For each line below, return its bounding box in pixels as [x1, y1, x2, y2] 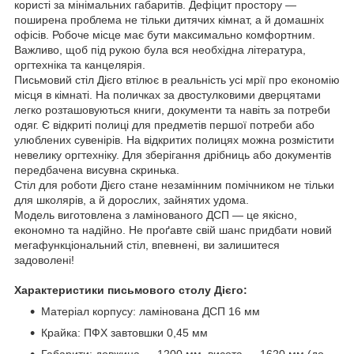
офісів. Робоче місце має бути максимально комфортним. [14, 28, 315, 41]
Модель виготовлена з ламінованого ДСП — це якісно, [14, 208, 297, 221]
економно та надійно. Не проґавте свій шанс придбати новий [14, 223, 332, 236]
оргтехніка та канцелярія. [14, 58, 145, 71]
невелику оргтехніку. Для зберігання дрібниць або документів [14, 148, 331, 161]
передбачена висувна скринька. [14, 163, 179, 176]
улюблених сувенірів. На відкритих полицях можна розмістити [14, 133, 334, 146]
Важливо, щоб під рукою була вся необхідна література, [14, 43, 306, 56]
